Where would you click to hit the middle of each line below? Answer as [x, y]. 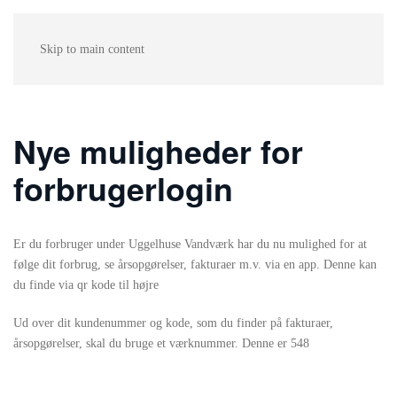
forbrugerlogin [123, 188]
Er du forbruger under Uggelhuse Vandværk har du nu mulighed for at [190, 244]
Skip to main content [92, 49]
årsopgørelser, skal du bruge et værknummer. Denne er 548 [161, 343]
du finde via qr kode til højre [86, 285]
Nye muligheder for [158, 151]
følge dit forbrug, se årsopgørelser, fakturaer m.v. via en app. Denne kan [195, 265]
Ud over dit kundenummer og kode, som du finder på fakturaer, [173, 323]
